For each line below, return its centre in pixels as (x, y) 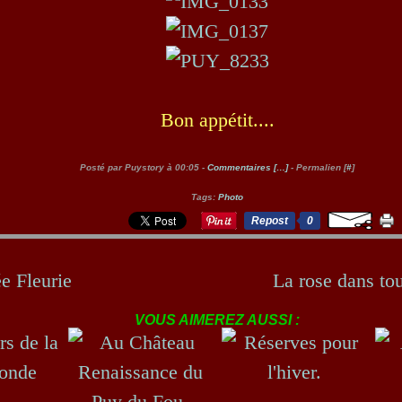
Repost (269, 221)
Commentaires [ (242, 167)
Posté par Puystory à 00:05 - (144, 167)
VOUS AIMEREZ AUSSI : (217, 320)
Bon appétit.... (217, 120)
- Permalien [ (317, 167)
